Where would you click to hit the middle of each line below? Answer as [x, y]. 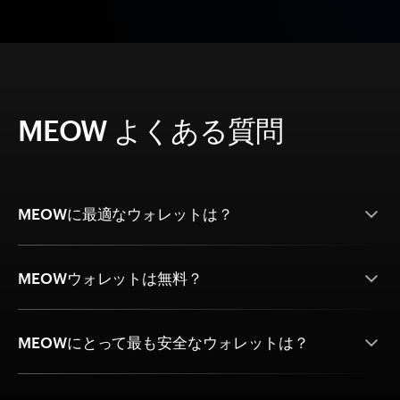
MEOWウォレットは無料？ [111, 278]
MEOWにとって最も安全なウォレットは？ [163, 342]
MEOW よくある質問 [151, 130]
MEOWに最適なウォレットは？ [125, 214]
